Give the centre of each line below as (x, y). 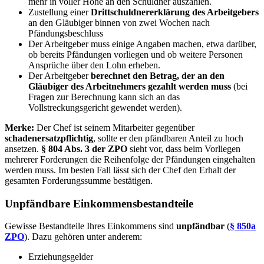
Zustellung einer (60, 12)
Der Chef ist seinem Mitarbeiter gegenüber (114, 127)
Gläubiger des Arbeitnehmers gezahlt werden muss (131, 86)
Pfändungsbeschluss (66, 33)
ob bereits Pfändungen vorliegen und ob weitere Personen (136, 54)
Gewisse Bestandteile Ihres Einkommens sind (90, 226)
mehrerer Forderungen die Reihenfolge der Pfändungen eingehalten (130, 159)
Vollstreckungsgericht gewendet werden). (105, 107)
